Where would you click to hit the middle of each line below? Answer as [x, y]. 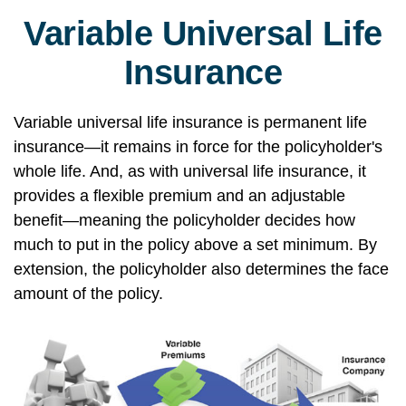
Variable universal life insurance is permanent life [190, 122]
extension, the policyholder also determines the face [201, 269]
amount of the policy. [88, 294]
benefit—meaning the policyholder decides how [184, 220]
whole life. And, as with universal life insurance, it [190, 171]
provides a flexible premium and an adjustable [179, 196]
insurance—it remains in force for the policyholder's [198, 147]
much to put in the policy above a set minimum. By [195, 245]
